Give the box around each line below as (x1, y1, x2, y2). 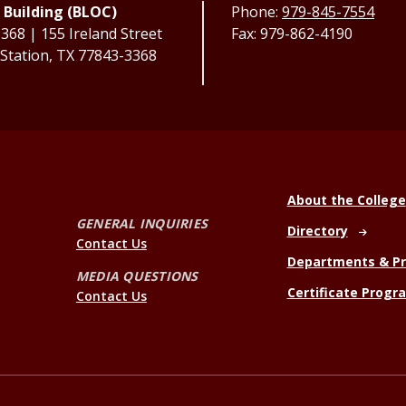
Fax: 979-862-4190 (231, 24, 353, 43)
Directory (286, 222, 348, 239)
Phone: (231, 2, 282, 22)
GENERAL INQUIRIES (75, 214, 208, 232)
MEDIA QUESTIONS (75, 266, 198, 285)
